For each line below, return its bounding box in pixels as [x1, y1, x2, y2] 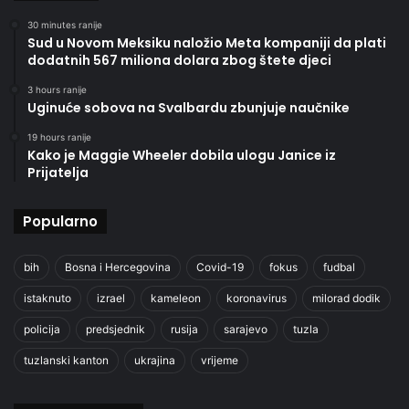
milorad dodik [312, 291, 381, 306]
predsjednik [86, 322, 145, 337]
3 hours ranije [27, 84, 87, 96]
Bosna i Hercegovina [65, 260, 171, 275]
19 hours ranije [27, 131, 91, 143]
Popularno [23, 212, 98, 232]
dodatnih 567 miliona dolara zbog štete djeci [27, 51, 331, 70]
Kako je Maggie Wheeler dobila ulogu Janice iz [27, 146, 336, 165]
